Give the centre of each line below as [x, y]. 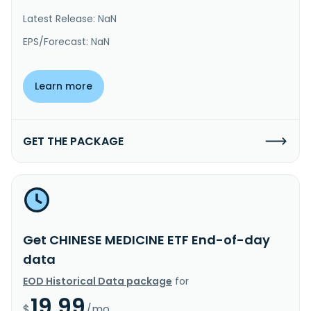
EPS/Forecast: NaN [66, 41]
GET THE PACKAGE [73, 141]
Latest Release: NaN [70, 18]
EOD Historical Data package [98, 281]
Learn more [64, 86]
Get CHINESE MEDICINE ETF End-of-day [146, 239]
